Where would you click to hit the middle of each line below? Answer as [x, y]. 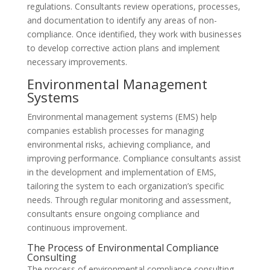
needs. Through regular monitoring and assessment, [129, 200]
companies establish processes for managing [115, 130]
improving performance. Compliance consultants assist [134, 158]
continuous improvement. [77, 228]
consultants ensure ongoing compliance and [113, 214]
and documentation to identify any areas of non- [122, 20]
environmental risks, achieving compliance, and [118, 144]
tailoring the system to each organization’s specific [125, 186]
